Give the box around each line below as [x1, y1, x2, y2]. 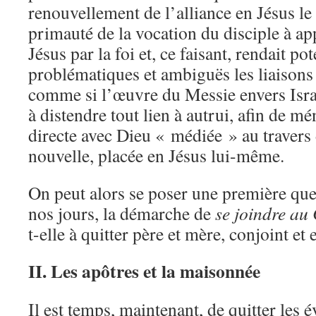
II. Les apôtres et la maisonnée [28, 257, 260, 284]
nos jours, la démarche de [28, 201, 215, 225]
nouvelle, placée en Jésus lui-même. [28, 143, 284, 167]
